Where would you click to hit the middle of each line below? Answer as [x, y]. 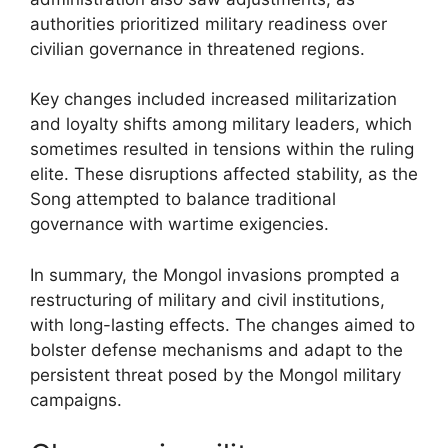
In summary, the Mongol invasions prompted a [215, 274]
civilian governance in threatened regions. [197, 48]
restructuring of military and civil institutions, [207, 299]
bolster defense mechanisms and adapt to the [216, 349]
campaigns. [76, 399]
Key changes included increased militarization [213, 99]
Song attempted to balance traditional [183, 199]
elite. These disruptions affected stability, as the [224, 174]
